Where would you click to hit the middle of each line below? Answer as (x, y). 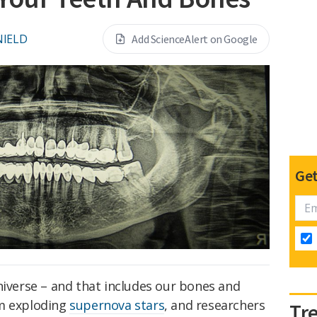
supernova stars (117, 305)
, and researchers (215, 305)
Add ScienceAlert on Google (195, 39)
